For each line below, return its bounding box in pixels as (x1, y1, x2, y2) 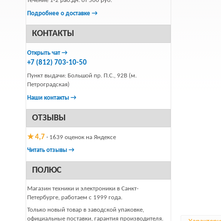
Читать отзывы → (27, 147, 74, 153)
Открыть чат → (27, 50, 68, 56)
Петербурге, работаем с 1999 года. (27, 194, 122, 201)
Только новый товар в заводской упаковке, (27, 207, 144, 213)
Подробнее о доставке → (27, 10, 98, 17)
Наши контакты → (27, 95, 76, 101)
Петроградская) (27, 81, 70, 88)
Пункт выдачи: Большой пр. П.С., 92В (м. (27, 73, 137, 79)
